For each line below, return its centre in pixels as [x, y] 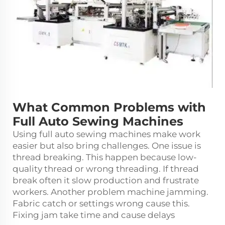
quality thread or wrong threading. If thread [106, 169]
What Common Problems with [109, 107]
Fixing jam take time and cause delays [94, 215]
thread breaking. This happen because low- [105, 157]
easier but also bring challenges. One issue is [107, 146]
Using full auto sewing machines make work [106, 134]
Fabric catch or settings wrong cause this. [101, 203]
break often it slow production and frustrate [106, 180]
